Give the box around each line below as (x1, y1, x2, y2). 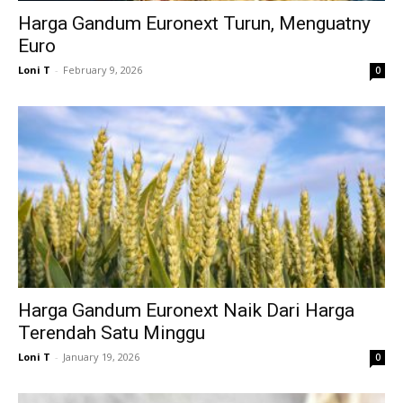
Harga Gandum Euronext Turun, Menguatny (18, 13, 371, 35)
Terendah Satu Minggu (18, 321, 205, 344)
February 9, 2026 (63, 63, 142, 77)
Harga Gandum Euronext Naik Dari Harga (18, 299, 354, 321)
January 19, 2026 (63, 349, 139, 363)
